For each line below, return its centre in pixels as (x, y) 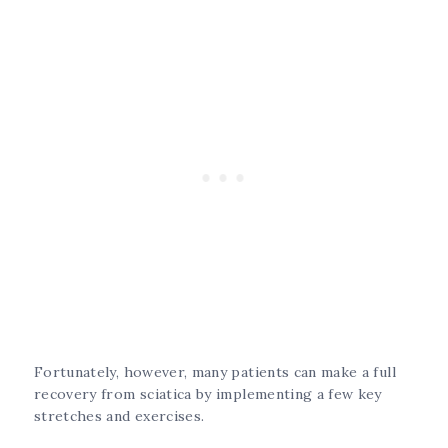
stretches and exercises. (119, 415)
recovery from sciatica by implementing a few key (208, 393)
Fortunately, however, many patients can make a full (215, 371)
